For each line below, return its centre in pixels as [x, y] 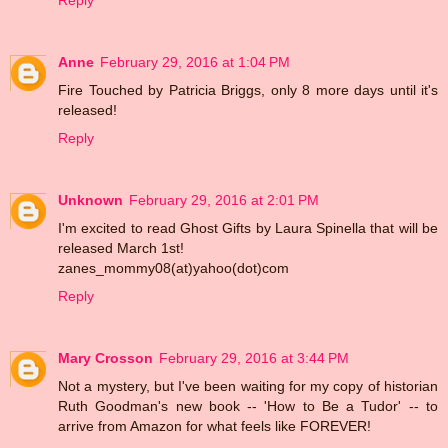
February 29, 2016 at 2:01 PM [224, 200]
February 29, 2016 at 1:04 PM [195, 62]
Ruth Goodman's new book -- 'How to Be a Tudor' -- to [248, 406]
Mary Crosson [105, 358]
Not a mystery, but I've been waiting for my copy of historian [248, 386]
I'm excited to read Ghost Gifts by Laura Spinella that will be [248, 228]
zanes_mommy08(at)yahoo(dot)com [173, 268]
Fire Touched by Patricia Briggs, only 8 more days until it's [248, 90]
